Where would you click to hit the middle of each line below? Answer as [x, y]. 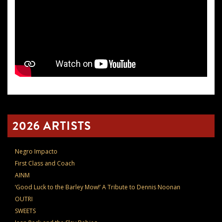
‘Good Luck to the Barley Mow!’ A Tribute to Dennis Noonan [98, 187]
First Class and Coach [45, 163]
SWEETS [25, 211]
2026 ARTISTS [52, 126]
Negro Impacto [36, 151]
